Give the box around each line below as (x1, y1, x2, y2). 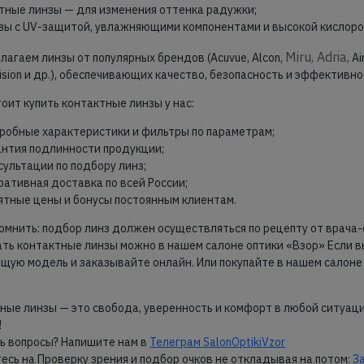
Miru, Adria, (285, 49, 350, 66)
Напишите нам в (61, 335, 150, 350)
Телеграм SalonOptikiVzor (149, 335, 286, 350)
